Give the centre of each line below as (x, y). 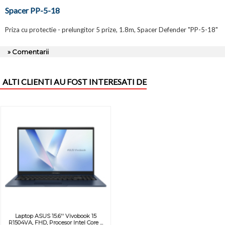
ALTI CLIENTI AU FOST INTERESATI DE (75, 82)
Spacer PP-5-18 (32, 11)
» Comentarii (28, 52)
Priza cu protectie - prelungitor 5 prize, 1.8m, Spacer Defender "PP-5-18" (111, 30)
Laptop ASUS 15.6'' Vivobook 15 (55, 216)
